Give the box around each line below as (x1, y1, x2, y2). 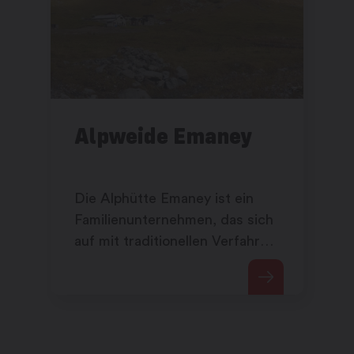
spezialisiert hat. (74, 277, 179, 292)
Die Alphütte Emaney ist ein (74, 191, 254, 206)
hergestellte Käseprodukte (74, 255, 246, 270)
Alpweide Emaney (74, 122, 252, 150)
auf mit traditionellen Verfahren (74, 234, 276, 249)
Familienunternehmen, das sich (74, 213, 273, 228)
